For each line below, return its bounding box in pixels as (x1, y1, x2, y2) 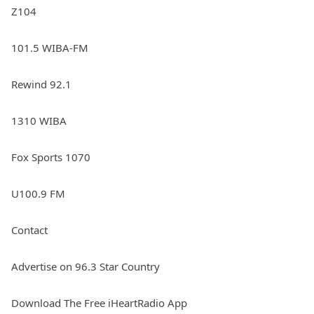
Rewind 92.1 (11, 77, 71, 92)
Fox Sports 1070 (11, 150, 90, 165)
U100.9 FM (11, 186, 65, 201)
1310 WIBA (11, 114, 67, 128)
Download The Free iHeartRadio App (11, 296, 187, 310)
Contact (11, 223, 48, 238)
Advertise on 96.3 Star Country (11, 259, 160, 274)
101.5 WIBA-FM (11, 41, 88, 55)
